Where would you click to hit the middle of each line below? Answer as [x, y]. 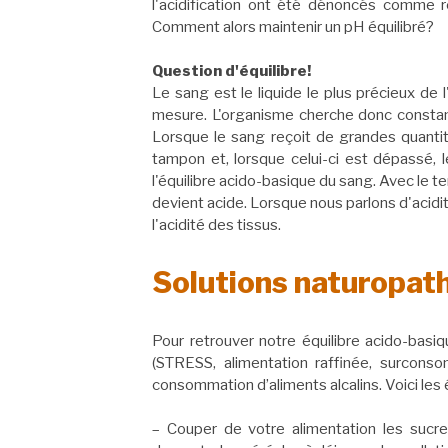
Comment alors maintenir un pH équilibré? [293, 26]
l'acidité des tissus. [216, 225]
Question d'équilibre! [231, 71]
